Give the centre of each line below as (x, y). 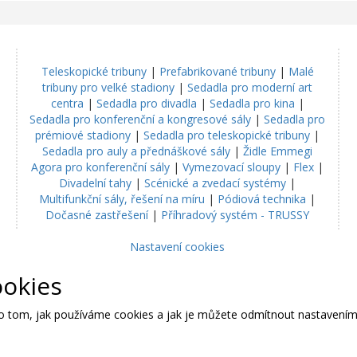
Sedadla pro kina (252, 104)
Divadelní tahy (96, 183)
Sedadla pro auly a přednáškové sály (137, 151)
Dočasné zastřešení (97, 215)
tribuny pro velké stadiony (109, 88)
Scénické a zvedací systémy (216, 183)
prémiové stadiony (83, 135)
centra (67, 104)
